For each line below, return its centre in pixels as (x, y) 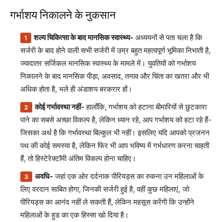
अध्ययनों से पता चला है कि (168, 37)
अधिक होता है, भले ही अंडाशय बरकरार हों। (76, 89)
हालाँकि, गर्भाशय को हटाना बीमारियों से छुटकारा (145, 107)
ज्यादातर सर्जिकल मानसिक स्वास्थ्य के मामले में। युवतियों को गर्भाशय (108, 63)
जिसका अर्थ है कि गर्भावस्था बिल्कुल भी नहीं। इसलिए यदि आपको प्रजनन (115, 133)
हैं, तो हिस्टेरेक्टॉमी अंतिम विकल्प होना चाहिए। (78, 158)
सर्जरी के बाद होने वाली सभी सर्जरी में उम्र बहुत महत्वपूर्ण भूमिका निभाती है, (115, 50)
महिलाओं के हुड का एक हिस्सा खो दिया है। (75, 215)
